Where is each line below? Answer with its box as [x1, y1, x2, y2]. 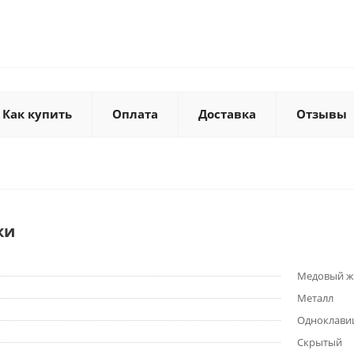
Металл [297, 291, 333, 305]
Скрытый [297, 335, 342, 349]
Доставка [198, 106, 256, 122]
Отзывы [296, 106, 347, 122]
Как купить [2, 106, 72, 122]
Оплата [112, 106, 158, 122]
